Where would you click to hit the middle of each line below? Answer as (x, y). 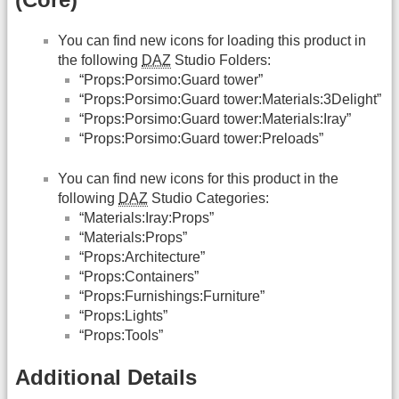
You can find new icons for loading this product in (212, 41)
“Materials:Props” (133, 237)
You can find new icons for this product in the (198, 178)
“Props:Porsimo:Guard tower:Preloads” (201, 139)
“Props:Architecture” (142, 256)
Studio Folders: (221, 61)
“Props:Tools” (121, 335)
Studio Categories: (208, 198)
